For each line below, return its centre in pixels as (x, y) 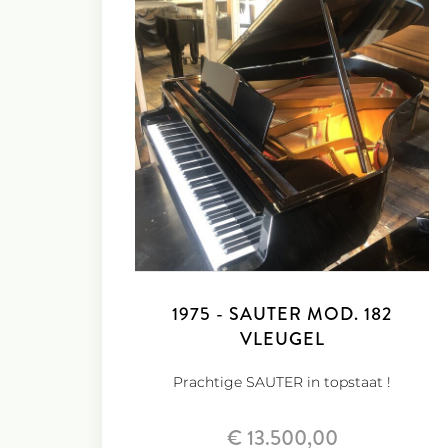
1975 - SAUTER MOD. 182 (282, 314)
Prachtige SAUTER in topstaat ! (282, 382)
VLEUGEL (282, 339)
